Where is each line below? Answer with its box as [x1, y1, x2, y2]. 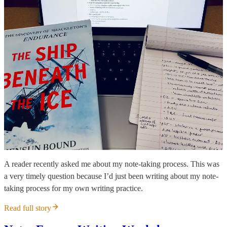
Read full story [4, 204, 51, 213]
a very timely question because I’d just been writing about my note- [4, 172, 218, 181]
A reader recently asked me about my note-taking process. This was [4, 160, 219, 169]
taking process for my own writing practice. [4, 184, 143, 193]
